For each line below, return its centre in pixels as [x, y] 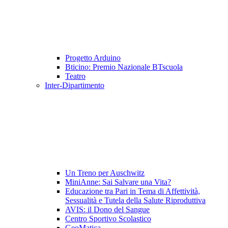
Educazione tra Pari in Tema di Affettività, [133, 191]
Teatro [75, 76]
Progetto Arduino [93, 58]
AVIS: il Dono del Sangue [107, 210]
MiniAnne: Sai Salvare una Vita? [118, 182]
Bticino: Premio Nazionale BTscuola [124, 67]
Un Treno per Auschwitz [105, 173]
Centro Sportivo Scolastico [108, 219]
